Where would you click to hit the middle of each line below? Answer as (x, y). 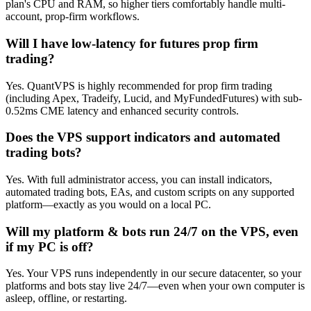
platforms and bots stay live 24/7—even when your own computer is (155, 286)
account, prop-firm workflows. (73, 17)
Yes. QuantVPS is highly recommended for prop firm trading (139, 85)
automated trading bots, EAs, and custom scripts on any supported (150, 192)
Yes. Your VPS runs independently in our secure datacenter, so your (153, 274)
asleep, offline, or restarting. (66, 299)
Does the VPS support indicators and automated (143, 137)
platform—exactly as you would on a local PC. (108, 204)
